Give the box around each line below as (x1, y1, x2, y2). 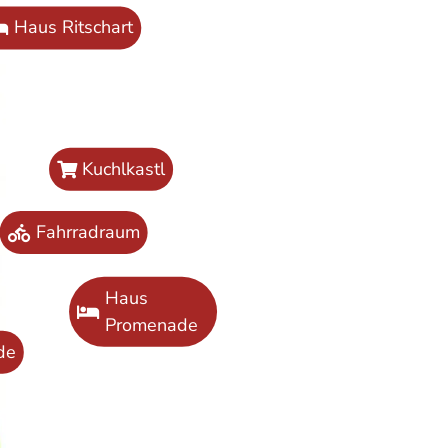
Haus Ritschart (13, 15, 133, 40)
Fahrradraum (35, 220, 140, 245)
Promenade (104, 312, 198, 337)
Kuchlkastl (82, 156, 166, 181)
